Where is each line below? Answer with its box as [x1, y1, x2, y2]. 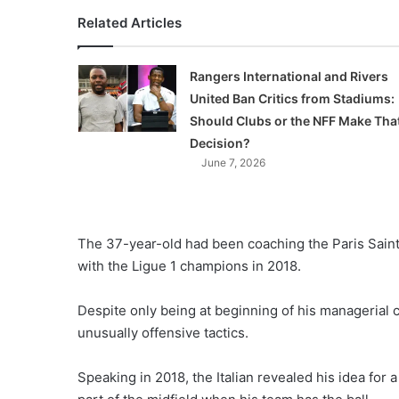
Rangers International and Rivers [189, 69, 388, 85]
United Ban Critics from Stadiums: [189, 91, 395, 107]
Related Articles [77, 14, 182, 32]
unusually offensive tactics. [77, 324, 248, 342]
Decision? [189, 135, 250, 151]
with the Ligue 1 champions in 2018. [77, 257, 301, 275]
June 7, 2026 [200, 156, 265, 170]
